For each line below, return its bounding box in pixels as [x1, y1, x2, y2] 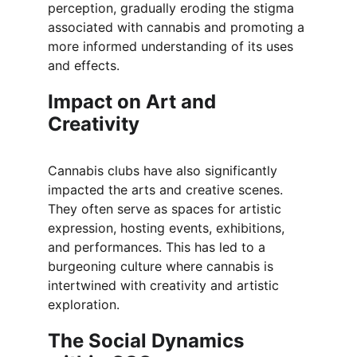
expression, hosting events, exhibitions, [48, 220, 288, 236]
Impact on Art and [48, 90, 221, 113]
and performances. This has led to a [48, 239, 269, 255]
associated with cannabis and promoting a [48, 19, 308, 35]
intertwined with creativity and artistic [48, 277, 283, 293]
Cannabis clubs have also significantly [48, 163, 281, 178]
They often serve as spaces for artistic [48, 201, 285, 217]
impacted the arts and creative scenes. [48, 182, 287, 198]
